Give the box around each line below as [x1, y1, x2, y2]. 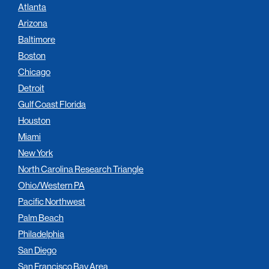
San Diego [18, 244, 56, 256]
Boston [18, 49, 46, 61]
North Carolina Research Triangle [18, 163, 144, 175]
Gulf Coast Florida [18, 98, 86, 110]
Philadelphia [18, 228, 64, 240]
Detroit [18, 82, 44, 94]
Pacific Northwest [18, 195, 85, 207]
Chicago [18, 65, 50, 77]
